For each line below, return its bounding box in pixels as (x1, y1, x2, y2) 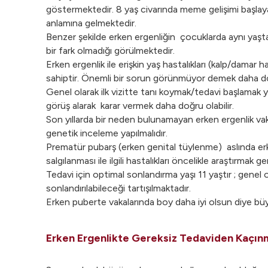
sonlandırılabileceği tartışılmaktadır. (46, 182, 191, 194)
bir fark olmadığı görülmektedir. (46, 45, 175, 56)
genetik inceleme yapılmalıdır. (46, 127, 167, 139)
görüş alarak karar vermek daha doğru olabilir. (46, 100, 234, 111)
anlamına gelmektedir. (46, 17, 136, 29)
